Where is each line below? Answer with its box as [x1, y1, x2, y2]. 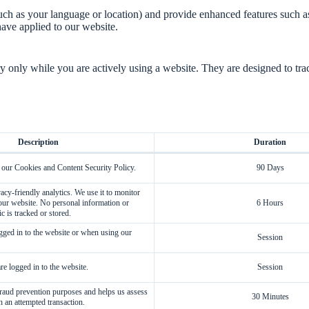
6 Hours [257, 198, 283, 208]
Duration [254, 137, 286, 147]
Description [18, 137, 59, 147]
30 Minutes [251, 292, 289, 301]
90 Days [256, 163, 284, 172]
